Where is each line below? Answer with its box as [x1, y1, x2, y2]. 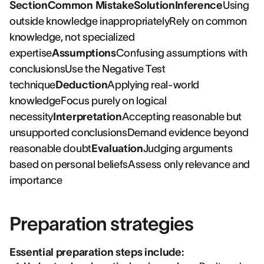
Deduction [55, 79, 108, 91]
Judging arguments [143, 143, 233, 154]
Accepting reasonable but [121, 111, 242, 123]
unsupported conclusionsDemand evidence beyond [9, 127, 249, 138]
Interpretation [53, 111, 122, 123]
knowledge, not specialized [9, 31, 135, 43]
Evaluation [91, 143, 143, 154]
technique [9, 79, 56, 91]
